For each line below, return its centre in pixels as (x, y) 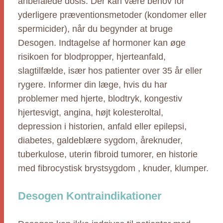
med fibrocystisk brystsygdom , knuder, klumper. (113, 168)
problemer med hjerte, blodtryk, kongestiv (100, 99)
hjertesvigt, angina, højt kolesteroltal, (91, 112)
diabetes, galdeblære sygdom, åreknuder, (100, 140)
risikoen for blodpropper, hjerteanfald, (92, 57)
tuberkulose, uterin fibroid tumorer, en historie (108, 154)
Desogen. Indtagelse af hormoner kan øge (102, 43)
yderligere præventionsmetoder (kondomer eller (112, 15)
